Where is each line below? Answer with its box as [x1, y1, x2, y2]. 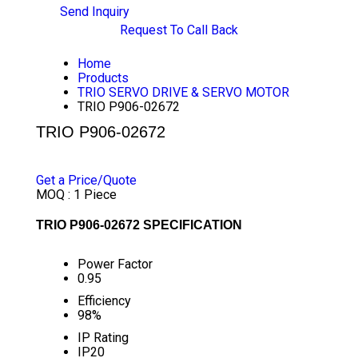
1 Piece [73, 187, 117, 202]
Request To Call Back [120, 22, 238, 38]
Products [77, 70, 129, 86]
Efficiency [77, 293, 131, 308]
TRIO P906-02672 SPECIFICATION [35, 218, 242, 232]
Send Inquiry [56, 4, 129, 20]
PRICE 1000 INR [35, 152, 121, 165]
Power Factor [77, 257, 153, 272]
